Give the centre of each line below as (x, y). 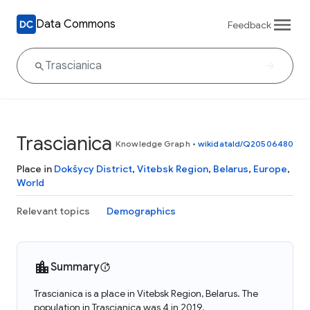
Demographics (141, 211)
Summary (75, 267)
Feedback (249, 25)
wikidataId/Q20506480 (246, 144)
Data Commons (76, 24)
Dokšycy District (93, 169)
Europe (270, 169)
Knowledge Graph (153, 144)
